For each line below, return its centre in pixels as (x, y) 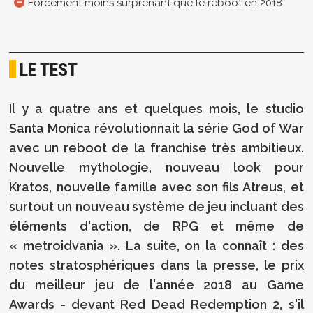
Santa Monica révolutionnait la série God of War (156, 128)
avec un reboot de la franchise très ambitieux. (156, 147)
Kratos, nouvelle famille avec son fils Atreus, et (156, 187)
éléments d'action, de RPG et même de (156, 226)
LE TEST (49, 70)
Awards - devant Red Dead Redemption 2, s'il (156, 304)
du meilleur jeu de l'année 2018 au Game (156, 284)
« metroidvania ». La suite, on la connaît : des (156, 245)
